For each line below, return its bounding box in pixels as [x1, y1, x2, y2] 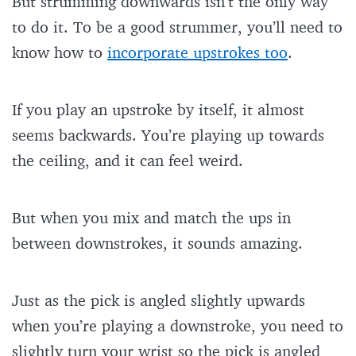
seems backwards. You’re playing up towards [12, 125, 324, 145]
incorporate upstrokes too [107, 42, 288, 63]
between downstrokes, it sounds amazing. [12, 233, 308, 253]
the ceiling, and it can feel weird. [12, 150, 248, 171]
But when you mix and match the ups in [12, 207, 291, 228]
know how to [12, 42, 107, 63]
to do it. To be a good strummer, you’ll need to [12, 17, 342, 37]
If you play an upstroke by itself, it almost [12, 99, 304, 120]
